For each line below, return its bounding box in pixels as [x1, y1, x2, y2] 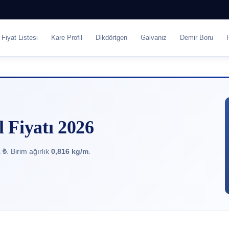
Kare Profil [51, 34, 82, 41]
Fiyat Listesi [1, 34, 38, 41]
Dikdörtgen [95, 34, 127, 41]
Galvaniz [140, 34, 167, 41]
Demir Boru [179, 34, 213, 41]
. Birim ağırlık [7, 147, 51, 155]
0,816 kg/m [51, 147, 88, 155]
